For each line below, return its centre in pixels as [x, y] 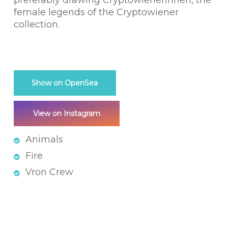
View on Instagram [66, 114]
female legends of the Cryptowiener [96, 12]
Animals [44, 140]
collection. [36, 25]
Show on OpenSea [65, 83]
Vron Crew [49, 172]
